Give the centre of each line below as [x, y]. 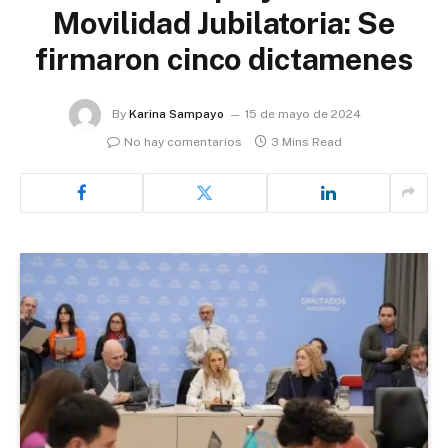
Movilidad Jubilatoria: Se [224, 22]
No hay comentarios [182, 141]
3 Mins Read [306, 141]
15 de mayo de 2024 [303, 113]
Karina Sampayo [176, 113]
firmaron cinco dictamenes [224, 58]
